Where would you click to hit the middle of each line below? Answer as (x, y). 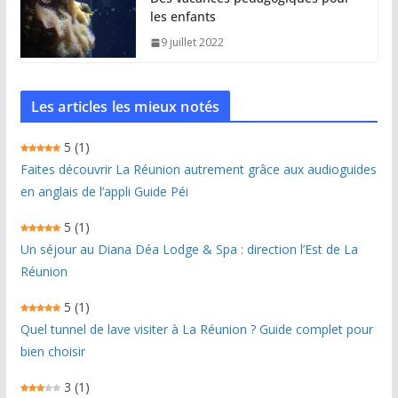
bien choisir (52, 352)
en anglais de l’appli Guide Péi (104, 192)
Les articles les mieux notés (125, 107)
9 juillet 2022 (192, 43)
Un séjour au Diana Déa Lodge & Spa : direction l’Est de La (189, 250)
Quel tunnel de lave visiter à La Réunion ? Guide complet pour (196, 330)
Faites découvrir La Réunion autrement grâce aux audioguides (198, 170)
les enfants (183, 17)
